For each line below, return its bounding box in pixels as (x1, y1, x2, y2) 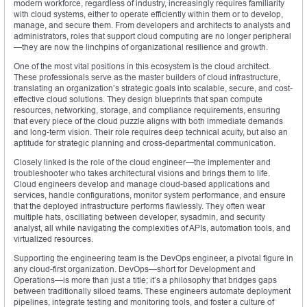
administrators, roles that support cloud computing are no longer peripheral (14, 31, 291, 42)
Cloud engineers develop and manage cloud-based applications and (14, 179, 270, 190)
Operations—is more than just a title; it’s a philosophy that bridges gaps (14, 275, 277, 286)
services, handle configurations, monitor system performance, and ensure (14, 190, 286, 201)
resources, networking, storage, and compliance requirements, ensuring (14, 105, 280, 116)
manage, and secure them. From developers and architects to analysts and (14, 20, 291, 31)
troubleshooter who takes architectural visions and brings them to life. (14, 168, 270, 179)
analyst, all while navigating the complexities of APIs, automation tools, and (14, 223, 291, 234)
